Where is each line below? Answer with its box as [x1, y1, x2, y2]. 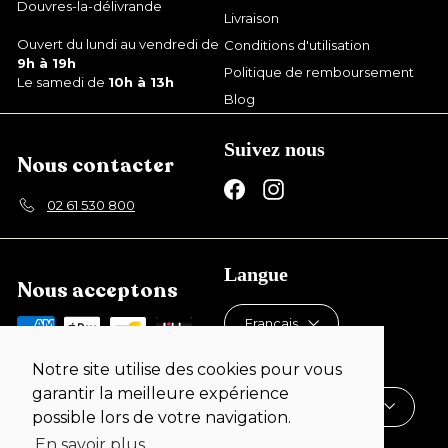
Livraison [224, 10, 279, 26]
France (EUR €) [359, 398, 374, 415]
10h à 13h [108, 74, 174, 90]
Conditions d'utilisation [224, 37, 370, 53]
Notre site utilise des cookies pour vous [32, 360, 342, 380]
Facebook [244, 179, 312, 195]
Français [245, 315, 298, 332]
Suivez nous [224, 138, 325, 160]
